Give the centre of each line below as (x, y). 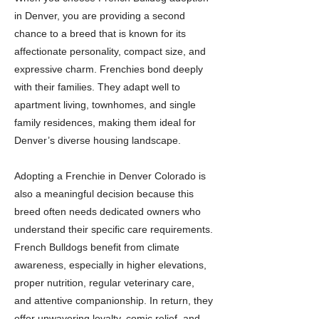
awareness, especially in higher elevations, (110, 265)
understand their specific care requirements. (114, 229)
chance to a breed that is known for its (100, 33)
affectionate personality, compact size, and (110, 51)
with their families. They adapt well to (97, 87)
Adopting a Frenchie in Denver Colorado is (110, 176)
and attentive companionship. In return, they (114, 300)
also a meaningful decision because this (104, 194)
